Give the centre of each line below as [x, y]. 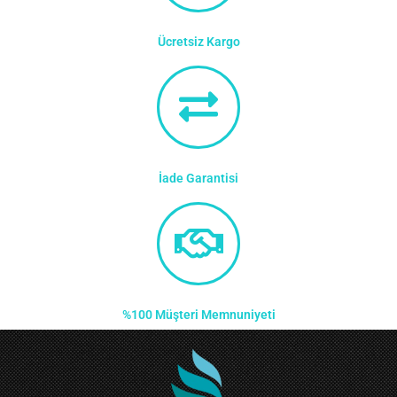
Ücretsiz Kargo [198, 42]
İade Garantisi [198, 179]
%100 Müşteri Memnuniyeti [198, 315]
